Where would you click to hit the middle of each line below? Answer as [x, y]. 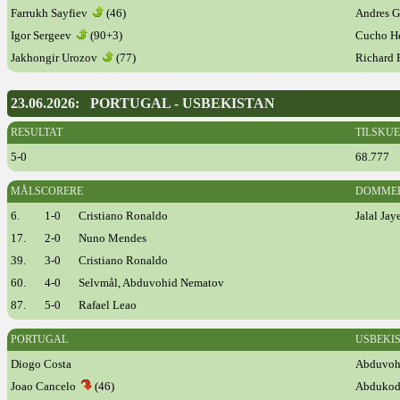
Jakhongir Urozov [57, 58]
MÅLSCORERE [47, 191]
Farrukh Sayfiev [52, 13]
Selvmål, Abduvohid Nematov [151, 283]
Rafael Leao [108, 305]
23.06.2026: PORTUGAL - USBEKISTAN [143, 103]
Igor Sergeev [44, 35]
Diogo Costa [41, 364]
